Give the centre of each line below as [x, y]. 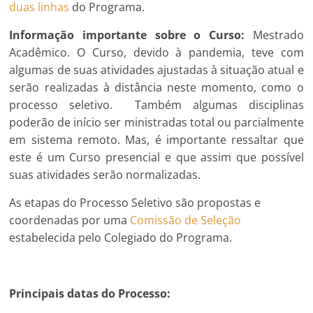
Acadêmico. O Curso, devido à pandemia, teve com [156, 52]
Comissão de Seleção [186, 220]
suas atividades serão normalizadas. [105, 174]
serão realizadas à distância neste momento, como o [156, 87]
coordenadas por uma [70, 220]
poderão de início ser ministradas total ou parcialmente [156, 122]
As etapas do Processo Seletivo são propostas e [135, 202]
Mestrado [278, 35]
